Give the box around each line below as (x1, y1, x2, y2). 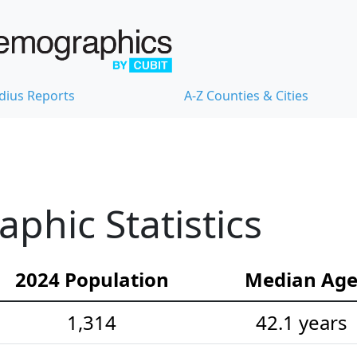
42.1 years (255, 309, 347, 336)
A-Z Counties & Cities (184, 87, 308, 105)
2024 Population (14, 266, 169, 293)
